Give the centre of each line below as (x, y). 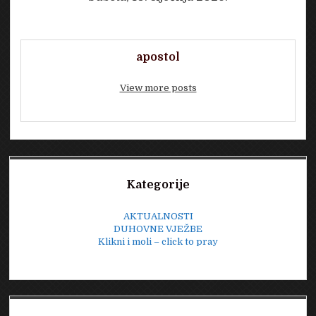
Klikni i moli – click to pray (158, 242)
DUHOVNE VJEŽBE (158, 229)
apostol (158, 57)
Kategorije (158, 185)
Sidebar (47, 169)
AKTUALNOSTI (158, 217)
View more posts (158, 88)
